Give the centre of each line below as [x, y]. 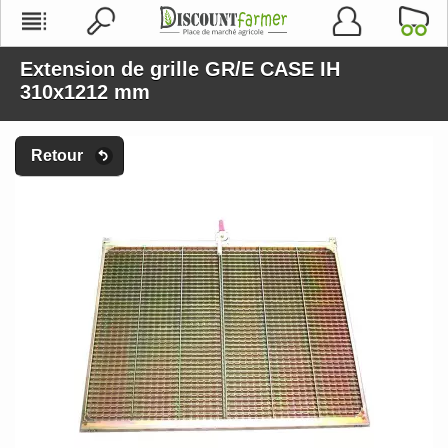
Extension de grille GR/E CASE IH [180, 69]
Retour [57, 156]
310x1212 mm [85, 92]
